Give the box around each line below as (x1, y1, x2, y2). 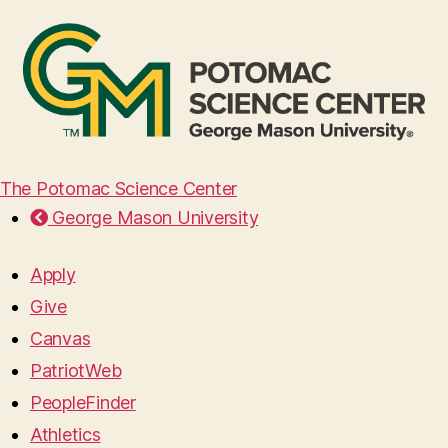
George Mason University (47, 207, 259, 229)
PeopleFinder (30, 392, 136, 414)
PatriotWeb (30, 360, 122, 382)
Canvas (30, 328, 91, 350)
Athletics (30, 424, 101, 446)
